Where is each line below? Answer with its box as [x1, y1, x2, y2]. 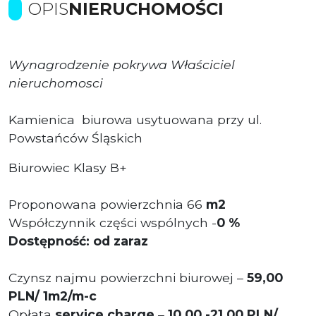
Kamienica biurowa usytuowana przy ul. [8, 111, 262, 127]
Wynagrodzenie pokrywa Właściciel [8, 56, 235, 72]
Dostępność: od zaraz [8, 233, 148, 248]
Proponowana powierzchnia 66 [8, 196, 202, 212]
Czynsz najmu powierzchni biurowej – [8, 269, 243, 285]
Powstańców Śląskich [8, 130, 142, 145]
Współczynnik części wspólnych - [8, 214, 217, 230]
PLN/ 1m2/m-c [8, 288, 97, 303]
